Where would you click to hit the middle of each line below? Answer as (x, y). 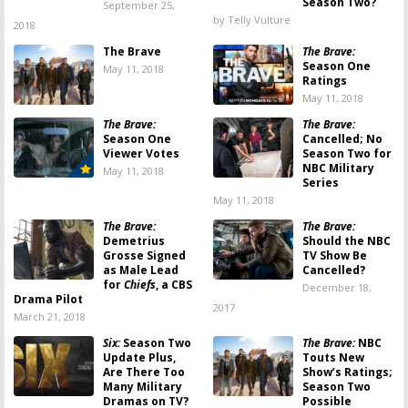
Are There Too (144, 372)
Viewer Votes (141, 153)
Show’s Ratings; (347, 372)
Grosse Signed (144, 255)
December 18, (337, 287)
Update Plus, (139, 357)
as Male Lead (141, 270)
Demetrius (134, 241)
